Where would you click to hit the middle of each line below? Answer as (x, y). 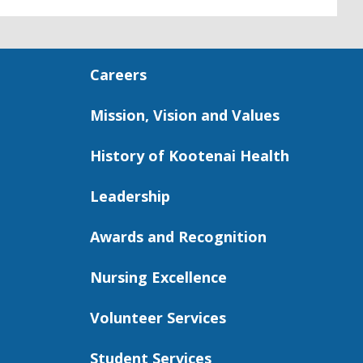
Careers (118, 75)
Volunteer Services (158, 318)
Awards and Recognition (178, 237)
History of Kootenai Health (190, 156)
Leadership (130, 196)
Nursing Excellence (158, 277)
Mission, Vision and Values (185, 115)
